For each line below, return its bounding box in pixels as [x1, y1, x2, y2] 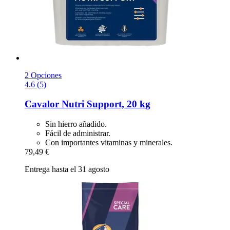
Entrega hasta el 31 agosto [25, 165, 109, 174]
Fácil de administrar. [45, 129, 110, 138]
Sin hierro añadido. [45, 120, 107, 129]
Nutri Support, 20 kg [59, 99, 150, 110]
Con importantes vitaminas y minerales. [45, 138, 172, 147]
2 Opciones [25, 70, 62, 80]
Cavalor [25, 99, 59, 110]
